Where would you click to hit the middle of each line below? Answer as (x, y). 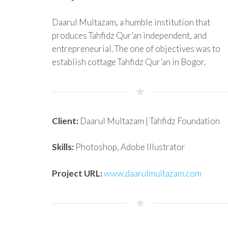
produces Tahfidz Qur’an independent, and (129, 35)
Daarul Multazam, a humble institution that (131, 22)
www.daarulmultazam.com (153, 173)
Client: (65, 121)
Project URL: (78, 173)
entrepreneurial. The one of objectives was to (136, 48)
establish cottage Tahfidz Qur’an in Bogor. (129, 62)
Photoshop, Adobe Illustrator (130, 147)
